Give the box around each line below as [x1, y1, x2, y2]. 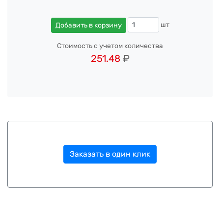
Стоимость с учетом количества [57, 41, 163, 50]
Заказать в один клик [70, 149, 150, 159]
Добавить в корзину [55, 21, 122, 29]
